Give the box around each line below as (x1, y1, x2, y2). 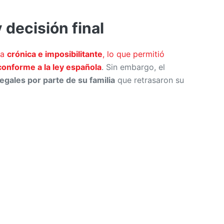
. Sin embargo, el (101, 62, 165, 72)
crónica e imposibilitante (7, 49, 102, 59)
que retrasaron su (115, 75, 184, 85)
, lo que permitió (102, 49, 164, 59)
